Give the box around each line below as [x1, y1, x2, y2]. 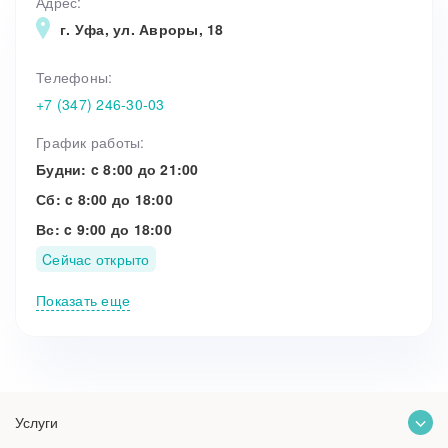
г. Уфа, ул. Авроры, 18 [60, 19, 224, 40]
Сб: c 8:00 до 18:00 [36, 189, 173, 210]
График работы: [36, 132, 145, 153]
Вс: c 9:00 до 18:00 [36, 219, 172, 240]
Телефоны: [36, 67, 113, 88]
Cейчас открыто [42, 249, 150, 270]
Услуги [15, 412, 58, 433]
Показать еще [36, 290, 130, 311]
